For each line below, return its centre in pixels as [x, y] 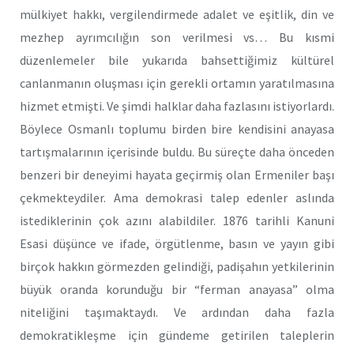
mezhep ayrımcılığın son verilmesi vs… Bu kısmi [177, 38]
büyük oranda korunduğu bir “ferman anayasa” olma [177, 290]
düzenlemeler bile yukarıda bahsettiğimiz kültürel [177, 60]
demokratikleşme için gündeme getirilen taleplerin [177, 335]
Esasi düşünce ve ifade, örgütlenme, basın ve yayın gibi [177, 244]
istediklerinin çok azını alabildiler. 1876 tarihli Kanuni [177, 221]
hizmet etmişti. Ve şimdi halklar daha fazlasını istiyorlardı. [177, 106]
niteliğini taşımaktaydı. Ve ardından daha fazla [177, 313]
